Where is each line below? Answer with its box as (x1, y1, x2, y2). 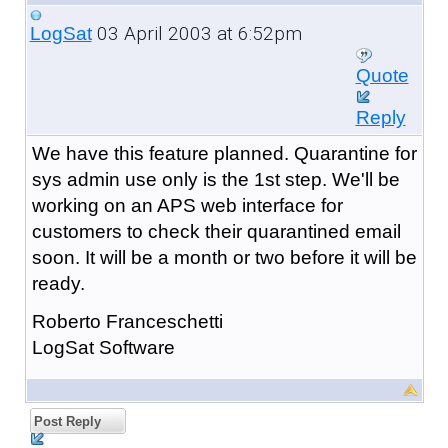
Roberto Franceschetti (31, 310, 223, 332)
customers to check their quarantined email (31, 220, 401, 242)
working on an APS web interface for (31, 194, 343, 216)
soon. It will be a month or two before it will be (31, 246, 417, 268)
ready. (31, 272, 85, 294)
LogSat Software (31, 336, 175, 358)
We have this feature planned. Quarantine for (31, 142, 417, 164)
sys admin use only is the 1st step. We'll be (31, 168, 400, 190)
